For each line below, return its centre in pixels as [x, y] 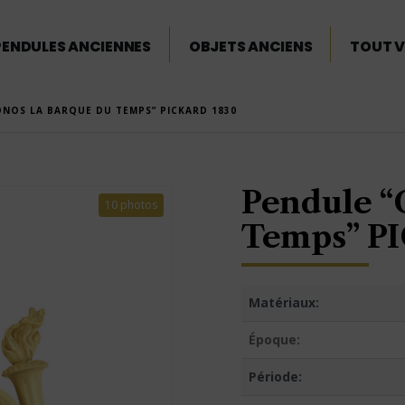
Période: [275, 377]
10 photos [131, 205]
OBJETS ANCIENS [250, 47]
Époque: [274, 339]
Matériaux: [284, 302]
